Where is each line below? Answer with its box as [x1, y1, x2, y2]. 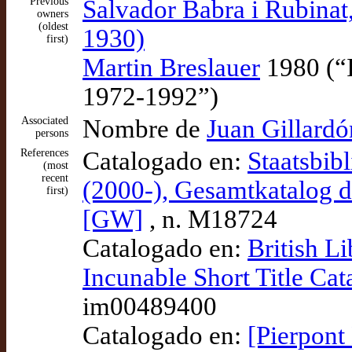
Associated [21, 115, 68, 126]
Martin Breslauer [82, 53, 260, 82]
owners [37, 8, 68, 20]
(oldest [38, 20, 68, 32]
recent [42, 172, 68, 184]
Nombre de [82, 115, 207, 143]
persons [35, 127, 68, 139]
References [20, 147, 68, 159]
